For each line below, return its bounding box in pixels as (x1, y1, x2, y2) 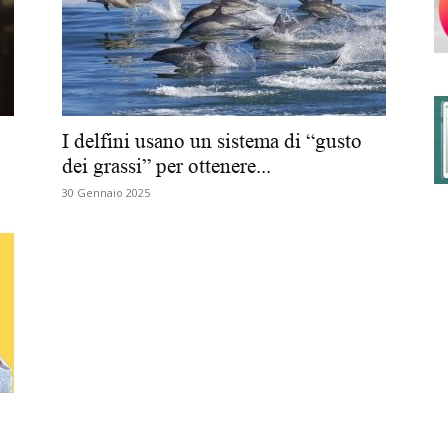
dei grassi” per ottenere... (62, 154, 271, 178)
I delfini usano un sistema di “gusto (62, 129, 362, 153)
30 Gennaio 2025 (62, 185, 150, 200)
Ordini (223, 206, 262, 223)
